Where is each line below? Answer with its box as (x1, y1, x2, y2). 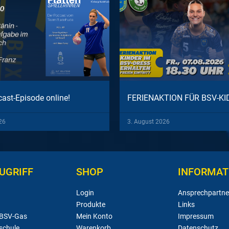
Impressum (178, 212, 214, 220)
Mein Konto (76, 212, 112, 220)
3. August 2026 (127, 118, 170, 125)
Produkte (76, 200, 105, 209)
